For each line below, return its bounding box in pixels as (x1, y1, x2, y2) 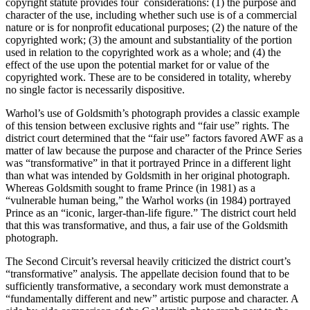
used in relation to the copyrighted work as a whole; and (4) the (6, 46, 281, 58)
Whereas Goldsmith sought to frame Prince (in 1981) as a (6, 181, 255, 194)
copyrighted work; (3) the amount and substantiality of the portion (6, 33, 292, 46)
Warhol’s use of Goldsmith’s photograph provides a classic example (6, 107, 300, 119)
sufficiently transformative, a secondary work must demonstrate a (6, 280, 289, 292)
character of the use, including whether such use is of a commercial (6, 8, 297, 21)
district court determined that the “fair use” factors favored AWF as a (6, 131, 303, 144)
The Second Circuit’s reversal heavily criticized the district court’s (6, 255, 291, 267)
